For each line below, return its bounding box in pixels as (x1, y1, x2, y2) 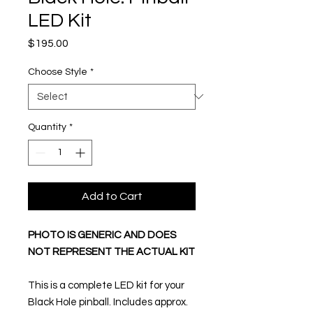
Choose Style (28, 66, 87, 77)
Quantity (28, 122, 66, 132)
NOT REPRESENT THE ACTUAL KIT (28, 246, 195, 257)
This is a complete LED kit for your (28, 279, 184, 291)
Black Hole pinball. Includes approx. (28, 296, 188, 307)
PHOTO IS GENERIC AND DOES (28, 229, 176, 240)
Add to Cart (81, 190, 143, 202)
